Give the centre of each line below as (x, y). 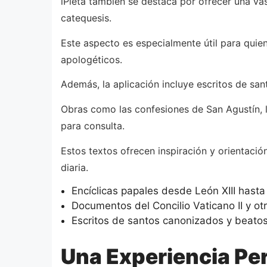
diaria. (74, 167)
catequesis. (86, 18)
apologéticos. (91, 59)
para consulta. (93, 125)
